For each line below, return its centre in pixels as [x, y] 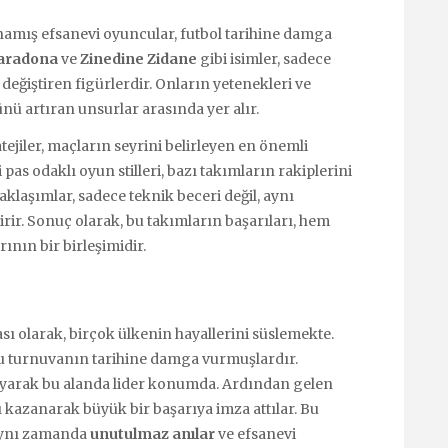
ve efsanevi [255, 434]
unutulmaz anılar [152, 434]
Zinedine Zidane [138, 59]
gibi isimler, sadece [264, 59]
